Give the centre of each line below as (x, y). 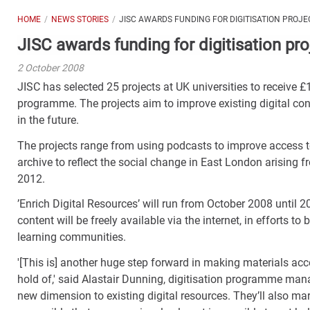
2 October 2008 (51, 68)
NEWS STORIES (80, 19)
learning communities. (72, 237)
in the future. (52, 120)
